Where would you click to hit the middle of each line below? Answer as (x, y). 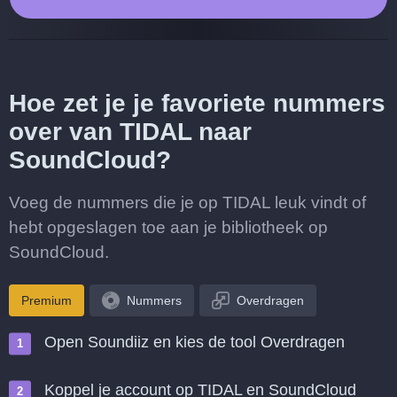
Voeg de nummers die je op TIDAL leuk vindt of (187, 202)
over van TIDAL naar (130, 132)
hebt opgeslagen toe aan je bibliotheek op (168, 227)
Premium (47, 300)
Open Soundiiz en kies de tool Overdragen (195, 342)
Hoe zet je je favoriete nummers (197, 103)
